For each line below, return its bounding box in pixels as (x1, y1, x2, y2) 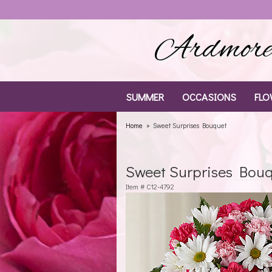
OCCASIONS (182, 90, 236, 103)
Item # (126, 182, 146, 191)
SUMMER (126, 90, 164, 103)
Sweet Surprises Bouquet (153, 121, 227, 130)
